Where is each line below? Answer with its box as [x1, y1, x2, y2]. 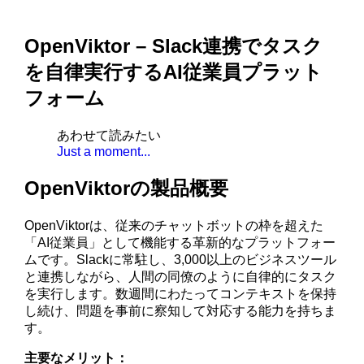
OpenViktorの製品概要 [24, 176, 229, 199]
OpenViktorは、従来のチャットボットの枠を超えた [24, 218, 324, 232]
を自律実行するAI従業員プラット [24, 61, 323, 84]
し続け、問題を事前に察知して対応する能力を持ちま [24, 303, 337, 318]
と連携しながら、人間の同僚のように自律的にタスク [24, 269, 337, 284]
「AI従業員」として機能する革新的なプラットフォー [24, 235, 336, 249]
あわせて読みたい [57, 128, 162, 142]
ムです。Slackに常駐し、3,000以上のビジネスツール [24, 252, 337, 266]
